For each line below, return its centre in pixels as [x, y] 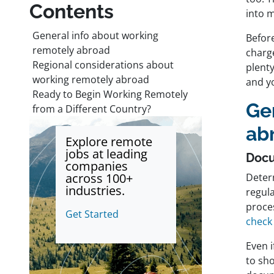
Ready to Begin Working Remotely [110, 94]
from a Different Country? [92, 109]
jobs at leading [106, 154]
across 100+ [99, 179]
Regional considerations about [103, 65]
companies [96, 166]
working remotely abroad [91, 80]
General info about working [95, 36]
